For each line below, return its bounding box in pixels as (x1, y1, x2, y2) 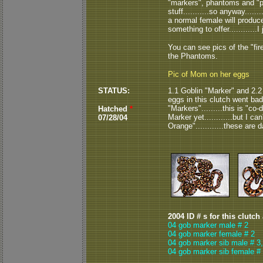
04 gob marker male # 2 (168, 221, 248, 230)
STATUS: (98, 86, 130, 95)
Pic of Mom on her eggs (168, 70, 249, 79)
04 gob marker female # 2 (168, 230, 255, 238)
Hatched (98, 104, 130, 113)
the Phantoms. (168, 52, 218, 60)
